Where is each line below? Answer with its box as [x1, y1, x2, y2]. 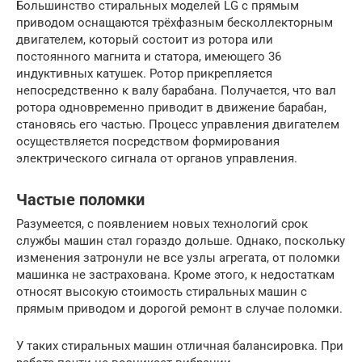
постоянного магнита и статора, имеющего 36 [16, 49, 281, 65]
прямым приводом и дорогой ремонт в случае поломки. [16, 301, 343, 317]
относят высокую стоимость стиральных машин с [16, 284, 307, 300]
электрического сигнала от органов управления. [16, 151, 297, 166]
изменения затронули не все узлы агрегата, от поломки [16, 250, 340, 266]
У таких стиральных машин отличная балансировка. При [16, 339, 343, 354]
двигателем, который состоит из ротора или [16, 32, 273, 48]
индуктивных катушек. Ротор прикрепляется [16, 66, 272, 82]
